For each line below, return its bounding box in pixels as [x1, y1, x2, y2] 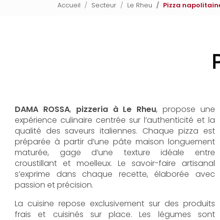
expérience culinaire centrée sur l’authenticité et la [15, 114, 215, 126]
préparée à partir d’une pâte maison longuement [15, 136, 215, 147]
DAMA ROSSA [15, 104, 70, 115]
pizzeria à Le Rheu [76, 104, 157, 115]
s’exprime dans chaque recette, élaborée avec [15, 168, 215, 180]
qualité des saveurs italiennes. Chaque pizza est [15, 125, 215, 137]
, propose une [156, 104, 216, 115]
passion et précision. [15, 179, 93, 191]
